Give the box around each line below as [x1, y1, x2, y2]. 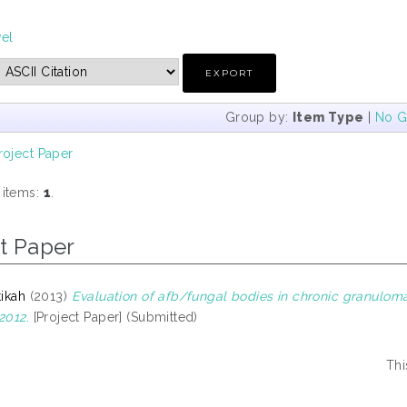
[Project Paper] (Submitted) [29, 310, 198, 324]
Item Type [292, 109, 364, 124]
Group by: [224, 109, 293, 124]
